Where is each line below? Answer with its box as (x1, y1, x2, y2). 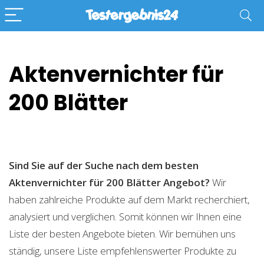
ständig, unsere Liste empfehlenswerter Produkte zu (9, 244, 236, 258)
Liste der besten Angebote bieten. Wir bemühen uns (9, 227, 236, 240)
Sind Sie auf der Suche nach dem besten (9, 159, 199, 172)
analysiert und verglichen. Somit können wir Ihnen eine (9, 210, 242, 223)
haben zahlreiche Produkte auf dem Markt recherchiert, (9, 193, 250, 206)
